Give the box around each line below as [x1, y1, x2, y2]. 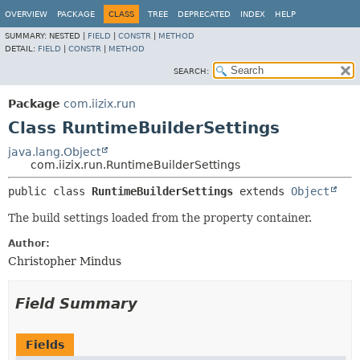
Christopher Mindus [8, 255, 121, 268]
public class [8, 185, 92, 198]
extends [239, 185, 291, 198]
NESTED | [49, 31, 88, 40]
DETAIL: [5, 44, 38, 53]
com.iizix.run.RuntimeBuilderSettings [31, 158, 240, 171]
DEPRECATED [178, 10, 231, 18]
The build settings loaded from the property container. [8, 211, 312, 224]
